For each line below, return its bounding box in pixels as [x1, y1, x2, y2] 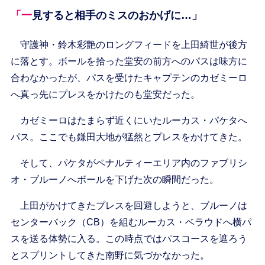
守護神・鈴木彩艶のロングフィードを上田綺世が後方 [10, 40, 247, 50]
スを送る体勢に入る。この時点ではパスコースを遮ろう [10, 234, 247, 244]
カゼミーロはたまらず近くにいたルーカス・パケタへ [10, 115, 247, 126]
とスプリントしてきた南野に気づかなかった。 [10, 250, 209, 261]
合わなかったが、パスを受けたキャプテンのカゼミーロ [10, 73, 247, 83]
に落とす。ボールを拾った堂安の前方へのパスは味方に [10, 56, 247, 67]
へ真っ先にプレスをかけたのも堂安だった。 [10, 89, 200, 100]
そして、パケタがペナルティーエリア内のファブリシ [10, 158, 247, 169]
